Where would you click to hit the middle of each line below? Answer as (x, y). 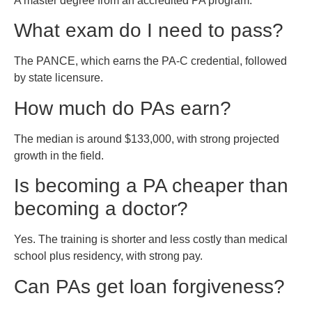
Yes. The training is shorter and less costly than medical (151, 240)
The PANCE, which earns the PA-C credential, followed (150, 61)
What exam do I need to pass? (149, 31)
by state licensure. (58, 78)
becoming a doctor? (101, 209)
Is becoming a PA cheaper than (151, 186)
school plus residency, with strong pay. (108, 256)
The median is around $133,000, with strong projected (147, 139)
